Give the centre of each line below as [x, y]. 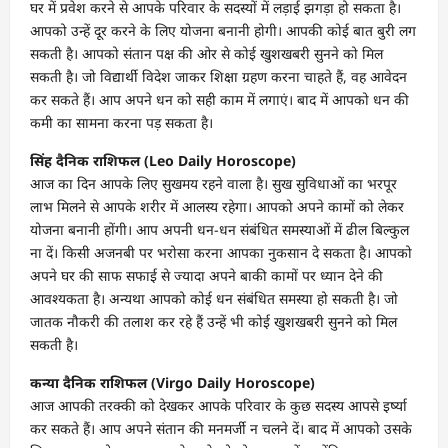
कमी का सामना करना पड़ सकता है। [121, 122]
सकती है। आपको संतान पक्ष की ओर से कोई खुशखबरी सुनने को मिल [206, 53]
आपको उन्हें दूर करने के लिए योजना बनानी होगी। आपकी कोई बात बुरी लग [223, 30]
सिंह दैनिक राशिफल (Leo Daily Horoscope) [163, 160]
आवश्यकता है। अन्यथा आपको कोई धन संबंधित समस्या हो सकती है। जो [214, 298]
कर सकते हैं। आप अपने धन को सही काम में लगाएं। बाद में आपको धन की [219, 99]
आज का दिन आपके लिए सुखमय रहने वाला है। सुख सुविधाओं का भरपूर [213, 183]
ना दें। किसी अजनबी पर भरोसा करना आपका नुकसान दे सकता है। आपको [221, 252]
